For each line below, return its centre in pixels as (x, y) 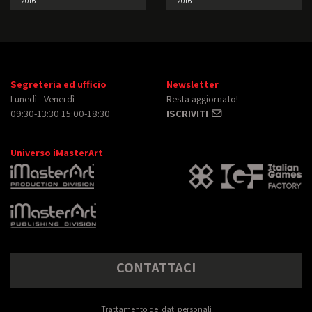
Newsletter (193, 84)
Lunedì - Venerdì (42, 98)
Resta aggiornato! (202, 98)
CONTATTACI (156, 267)
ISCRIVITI (188, 113)
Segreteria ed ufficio (58, 84)
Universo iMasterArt (57, 152)
